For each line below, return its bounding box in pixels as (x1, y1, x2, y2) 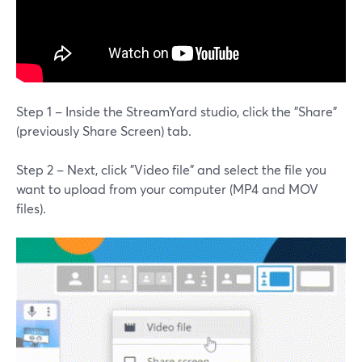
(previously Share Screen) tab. (16, 121, 192, 139)
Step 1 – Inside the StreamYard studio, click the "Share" (16, 102, 337, 120)
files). (16, 199, 46, 217)
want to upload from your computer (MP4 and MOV (16, 179, 318, 197)
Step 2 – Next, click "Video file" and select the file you (16, 160, 326, 178)
